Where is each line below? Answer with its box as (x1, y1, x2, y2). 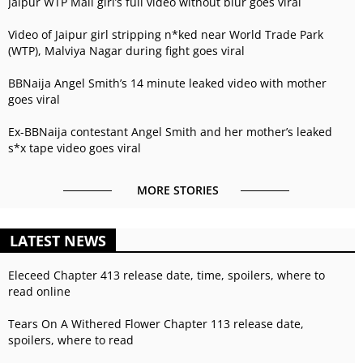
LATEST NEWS (10, 231, 106, 250)
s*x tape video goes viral (8, 140, 141, 156)
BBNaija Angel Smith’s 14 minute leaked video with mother (8, 75, 327, 91)
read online (8, 284, 70, 299)
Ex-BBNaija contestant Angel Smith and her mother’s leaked (8, 124, 332, 139)
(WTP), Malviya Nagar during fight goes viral (8, 43, 245, 58)
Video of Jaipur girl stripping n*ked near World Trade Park (8, 27, 323, 42)
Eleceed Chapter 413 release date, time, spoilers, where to (8, 267, 325, 283)
